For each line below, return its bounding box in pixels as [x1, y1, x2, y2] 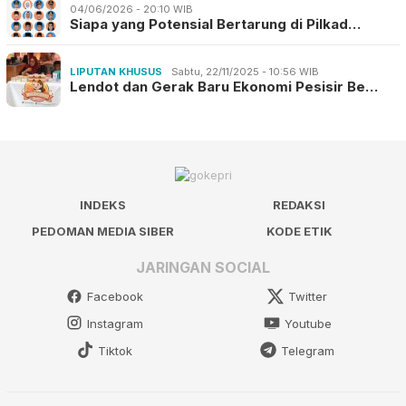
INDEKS [80, 198, 126, 213]
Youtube [284, 316, 332, 332]
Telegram [281, 343, 335, 358]
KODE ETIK [266, 224, 333, 239]
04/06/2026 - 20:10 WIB [70, 3, 193, 16]
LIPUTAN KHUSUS [70, 65, 162, 79]
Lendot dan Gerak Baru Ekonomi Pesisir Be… [70, 78, 378, 96]
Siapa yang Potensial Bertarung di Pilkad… [70, 15, 361, 34]
